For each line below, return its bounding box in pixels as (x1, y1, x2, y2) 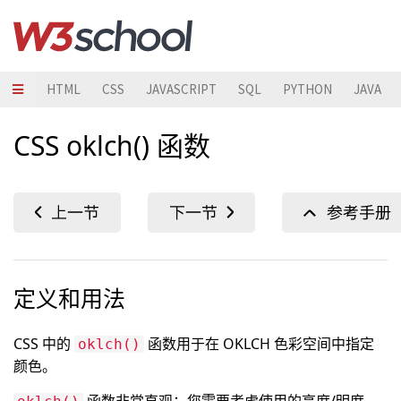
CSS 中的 (13, 334, 74, 354)
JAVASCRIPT (146, 81, 217, 98)
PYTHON (283, 81, 332, 98)
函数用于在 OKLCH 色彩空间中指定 (144, 334, 374, 354)
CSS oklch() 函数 (13, 127, 210, 164)
